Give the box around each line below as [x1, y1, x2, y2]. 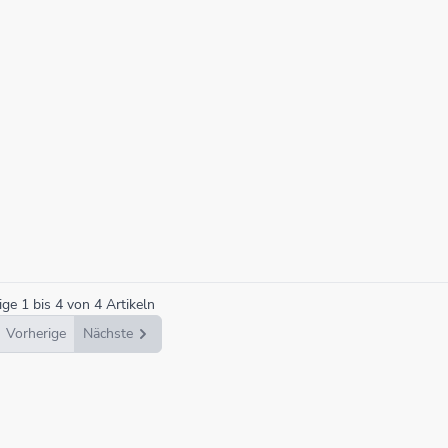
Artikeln [105, 295, 155, 314]
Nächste [82, 324, 133, 343]
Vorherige [5, 324, 66, 343]
